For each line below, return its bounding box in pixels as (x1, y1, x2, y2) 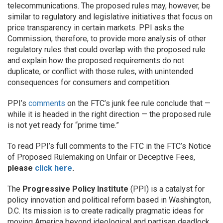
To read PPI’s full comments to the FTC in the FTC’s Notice (7, 141, 211, 151)
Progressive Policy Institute (22, 184, 128, 194)
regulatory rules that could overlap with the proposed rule (7, 45, 206, 54)
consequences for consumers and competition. (7, 78, 171, 87)
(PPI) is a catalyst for (128, 184, 205, 194)
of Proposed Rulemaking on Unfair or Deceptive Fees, (7, 152, 195, 162)
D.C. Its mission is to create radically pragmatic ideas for (7, 206, 204, 216)
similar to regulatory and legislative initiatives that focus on (7, 12, 213, 21)
